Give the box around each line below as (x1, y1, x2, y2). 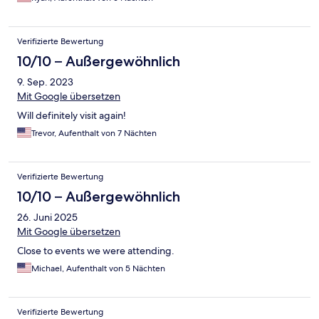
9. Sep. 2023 (17, 75, 73, 89)
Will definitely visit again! (17, 109, 126, 122)
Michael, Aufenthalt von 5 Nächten (31, 263, 165, 275)
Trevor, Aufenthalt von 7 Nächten (31, 127, 157, 140)
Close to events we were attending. (17, 244, 174, 258)
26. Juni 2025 (17, 211, 78, 224)
